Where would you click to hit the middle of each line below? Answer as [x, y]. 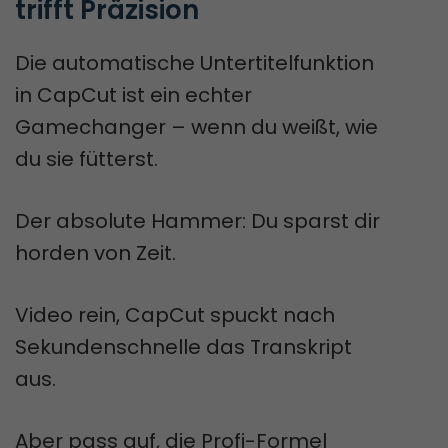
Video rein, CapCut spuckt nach [175, 314]
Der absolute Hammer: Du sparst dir [197, 220]
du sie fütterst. [86, 158]
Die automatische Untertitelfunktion [194, 62]
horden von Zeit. [95, 252]
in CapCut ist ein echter [133, 94]
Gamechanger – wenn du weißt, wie [196, 126]
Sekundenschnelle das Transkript [183, 346]
